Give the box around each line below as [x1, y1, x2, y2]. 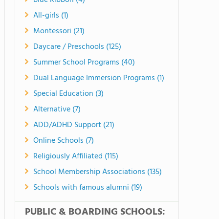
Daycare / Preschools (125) [33, 41, 121, 53]
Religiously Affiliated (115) [33, 150, 118, 163]
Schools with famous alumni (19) [33, 181, 142, 194]
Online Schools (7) [33, 134, 94, 147]
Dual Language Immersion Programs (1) [33, 72, 164, 85]
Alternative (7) [33, 103, 81, 116]
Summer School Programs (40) [33, 56, 135, 69]
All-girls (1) [33, 9, 68, 22]
